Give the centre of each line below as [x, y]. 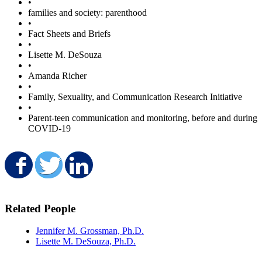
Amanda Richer [57, 75]
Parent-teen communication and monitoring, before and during [143, 118]
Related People [40, 208]
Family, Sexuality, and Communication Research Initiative [135, 96]
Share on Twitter [127, 169]
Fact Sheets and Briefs [69, 33]
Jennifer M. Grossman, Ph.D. [90, 231]
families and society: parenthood [87, 12]
